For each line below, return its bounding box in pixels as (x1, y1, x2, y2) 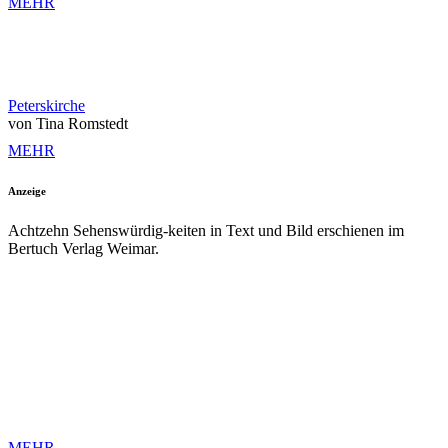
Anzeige (8, 185, 46, 198)
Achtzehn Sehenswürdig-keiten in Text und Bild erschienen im (8, 222, 404, 240)
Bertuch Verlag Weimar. (8, 240, 159, 258)
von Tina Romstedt (8, 115, 128, 133)
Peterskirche (8, 97, 85, 115)
